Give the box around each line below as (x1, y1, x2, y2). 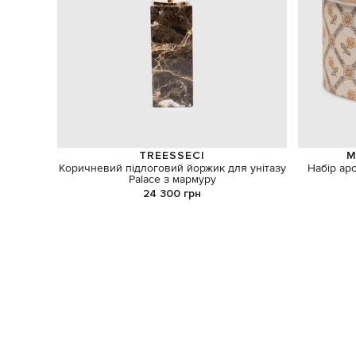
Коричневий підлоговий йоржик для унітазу (58, 161, 286, 176)
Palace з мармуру (128, 172, 216, 188)
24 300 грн (143, 186, 202, 200)
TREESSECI (139, 148, 206, 162)
